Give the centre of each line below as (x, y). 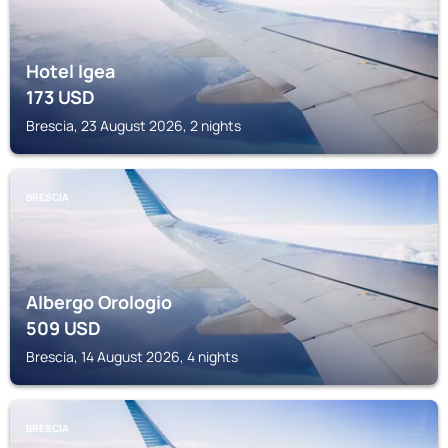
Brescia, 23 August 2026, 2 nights (133, 125)
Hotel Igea (70, 71)
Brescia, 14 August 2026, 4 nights (132, 356)
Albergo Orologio (99, 302)
